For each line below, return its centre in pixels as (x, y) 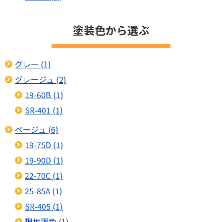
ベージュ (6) (37, 130)
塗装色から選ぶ (111, 30)
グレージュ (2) (41, 80)
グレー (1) (33, 64)
